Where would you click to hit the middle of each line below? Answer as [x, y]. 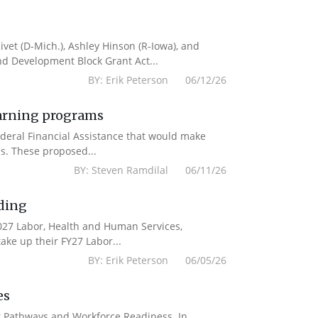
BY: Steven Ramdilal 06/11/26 [150, 170]
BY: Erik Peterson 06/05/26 [158, 260]
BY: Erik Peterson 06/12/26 [158, 80]
